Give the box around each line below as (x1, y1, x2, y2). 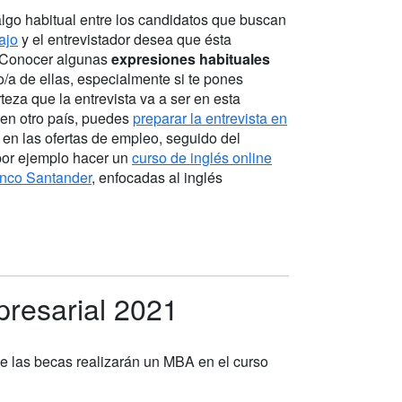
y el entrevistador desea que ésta (18, 28, 232, 49)
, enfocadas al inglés (92, 166, 223, 188)
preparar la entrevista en (133, 107, 287, 128)
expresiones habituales (111, 48, 270, 69)
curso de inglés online (132, 146, 272, 168)
